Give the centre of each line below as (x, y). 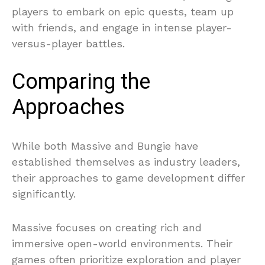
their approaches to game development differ (128, 178)
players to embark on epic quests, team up (123, 12)
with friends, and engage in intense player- (122, 28)
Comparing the (81, 82)
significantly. (44, 194)
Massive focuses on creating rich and (107, 227)
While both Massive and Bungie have (105, 146)
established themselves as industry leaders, (126, 162)
